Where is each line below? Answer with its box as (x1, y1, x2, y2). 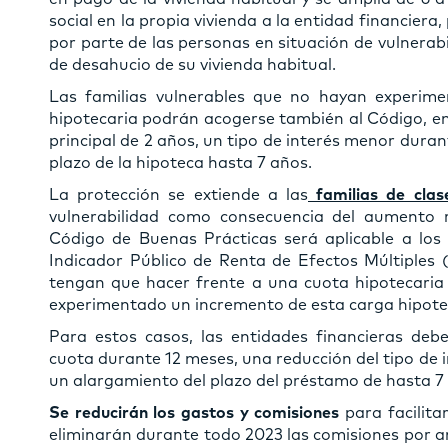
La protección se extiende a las (49, 186, 308, 203)
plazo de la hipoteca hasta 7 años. (49, 154, 312, 171)
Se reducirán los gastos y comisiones (49, 404, 340, 421)
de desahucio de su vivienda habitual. (49, 56, 336, 73)
